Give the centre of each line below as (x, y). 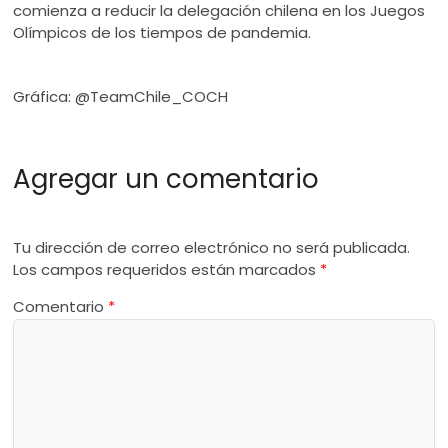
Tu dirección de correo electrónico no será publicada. (212, 248)
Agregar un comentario (166, 178)
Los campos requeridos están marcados (167, 270)
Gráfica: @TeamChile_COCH (121, 96)
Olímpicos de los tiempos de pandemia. (162, 32)
